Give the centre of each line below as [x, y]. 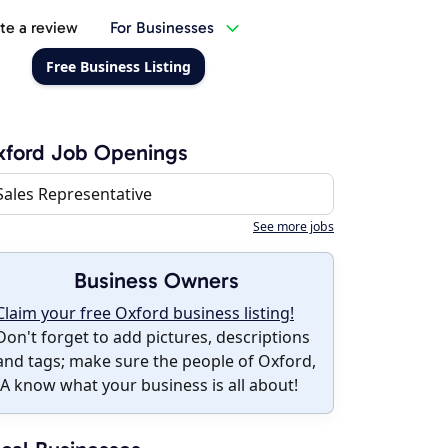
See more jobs [293, 226]
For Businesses [161, 27]
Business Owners [156, 280]
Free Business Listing [118, 66]
